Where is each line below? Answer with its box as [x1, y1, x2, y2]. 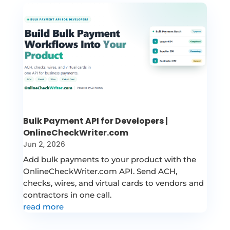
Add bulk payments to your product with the [23, 154, 196, 164]
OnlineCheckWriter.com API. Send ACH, [23, 166, 177, 176]
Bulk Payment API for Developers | [23, 114, 168, 127]
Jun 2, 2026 [23, 139, 65, 149]
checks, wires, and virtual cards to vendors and [23, 178, 204, 188]
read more [23, 201, 64, 212]
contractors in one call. [23, 189, 111, 200]
